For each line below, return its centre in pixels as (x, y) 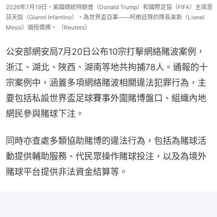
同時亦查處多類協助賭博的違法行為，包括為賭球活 (106, 140)
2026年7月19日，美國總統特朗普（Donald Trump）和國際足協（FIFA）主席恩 (109, 7)
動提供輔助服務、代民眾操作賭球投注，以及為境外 (106, 156)
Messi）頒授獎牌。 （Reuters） (48, 27)
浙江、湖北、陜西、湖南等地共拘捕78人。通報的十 (107, 67)
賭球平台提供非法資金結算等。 (67, 171)
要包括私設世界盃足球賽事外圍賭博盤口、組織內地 (106, 98)
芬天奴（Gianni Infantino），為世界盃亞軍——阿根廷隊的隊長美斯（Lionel (105, 17)
